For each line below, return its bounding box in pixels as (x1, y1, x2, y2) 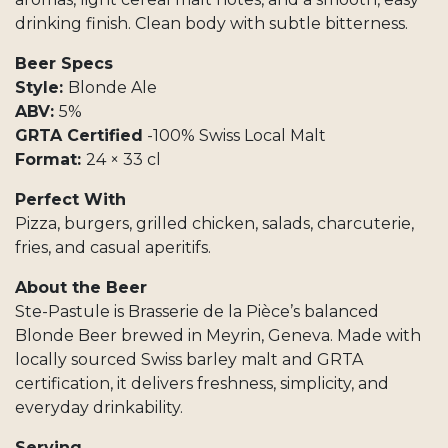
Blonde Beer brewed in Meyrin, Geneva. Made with (15, 326, 421, 345)
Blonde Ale (68, 78, 157, 97)
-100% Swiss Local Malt (143, 126, 326, 145)
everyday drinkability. (15, 398, 183, 417)
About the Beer (15, 278, 147, 297)
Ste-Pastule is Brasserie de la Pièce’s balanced (15, 302, 379, 321)
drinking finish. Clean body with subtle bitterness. (15, 14, 408, 33)
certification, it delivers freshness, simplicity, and (15, 374, 389, 393)
